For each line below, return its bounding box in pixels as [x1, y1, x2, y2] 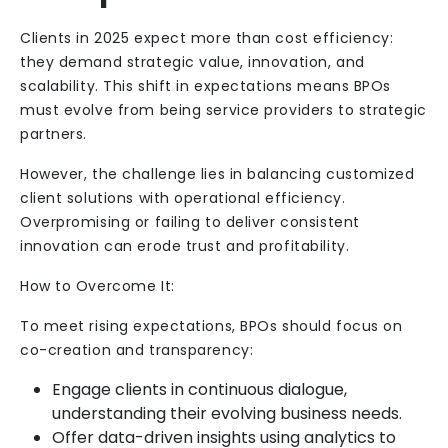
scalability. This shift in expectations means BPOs [20, 76, 391, 96]
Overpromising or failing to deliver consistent [20, 212, 360, 232]
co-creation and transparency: [20, 340, 254, 360]
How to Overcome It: [20, 276, 175, 296]
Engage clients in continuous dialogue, [52, 378, 347, 401]
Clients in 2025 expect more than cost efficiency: [20, 28, 394, 48]
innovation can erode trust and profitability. [20, 236, 350, 256]
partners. [20, 124, 88, 144]
